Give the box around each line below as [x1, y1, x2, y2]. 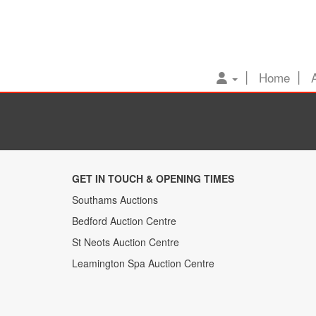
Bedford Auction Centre [72, 214, 176, 228]
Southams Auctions [72, 193, 158, 207]
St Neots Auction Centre [72, 235, 179, 249]
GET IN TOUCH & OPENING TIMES [72, 171, 234, 186]
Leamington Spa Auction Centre [72, 256, 214, 270]
